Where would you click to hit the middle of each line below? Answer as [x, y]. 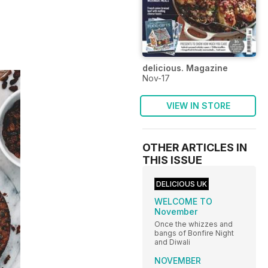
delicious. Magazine [185, 68]
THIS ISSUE [172, 160]
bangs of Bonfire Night [194, 233]
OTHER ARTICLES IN [195, 147]
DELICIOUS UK [182, 184]
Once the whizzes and [194, 224]
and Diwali [172, 242]
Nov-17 [156, 78]
